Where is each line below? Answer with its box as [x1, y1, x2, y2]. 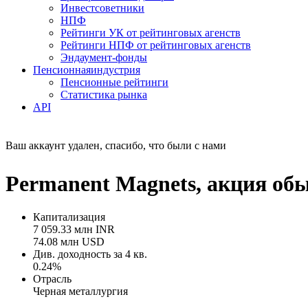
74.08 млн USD [33, 236, 104, 248]
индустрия [91, 64, 140, 76]
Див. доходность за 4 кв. [33, 248, 147, 261]
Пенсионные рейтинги [60, 76, 168, 89]
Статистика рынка [60, 89, 147, 101]
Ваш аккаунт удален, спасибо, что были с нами [5, 140, 226, 152]
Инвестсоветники [60, 2, 144, 14]
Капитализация [33, 211, 105, 223]
